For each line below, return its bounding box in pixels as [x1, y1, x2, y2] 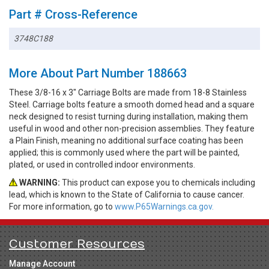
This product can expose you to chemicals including [60, 177, 255, 187]
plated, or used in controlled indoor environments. [9, 159, 195, 169]
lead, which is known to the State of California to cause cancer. [9, 189, 244, 199]
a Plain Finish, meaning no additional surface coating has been [9, 135, 243, 145]
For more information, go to [9, 201, 115, 211]
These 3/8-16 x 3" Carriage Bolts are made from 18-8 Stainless [9, 87, 247, 97]
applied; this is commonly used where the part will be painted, [9, 147, 240, 157]
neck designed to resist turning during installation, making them [9, 111, 248, 121]
